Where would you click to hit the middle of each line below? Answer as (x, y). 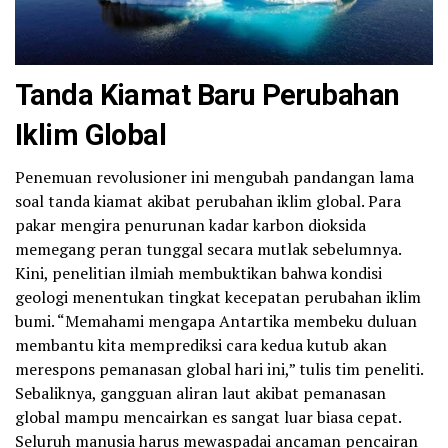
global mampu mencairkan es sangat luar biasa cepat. (208, 417)
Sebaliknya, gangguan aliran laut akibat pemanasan (200, 393)
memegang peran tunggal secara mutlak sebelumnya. (208, 249)
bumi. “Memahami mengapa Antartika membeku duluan (216, 321)
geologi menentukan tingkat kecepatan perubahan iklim (218, 297)
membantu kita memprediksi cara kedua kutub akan (201, 345)
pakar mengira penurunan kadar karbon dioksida (190, 225)
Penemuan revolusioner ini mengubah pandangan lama (214, 177)
